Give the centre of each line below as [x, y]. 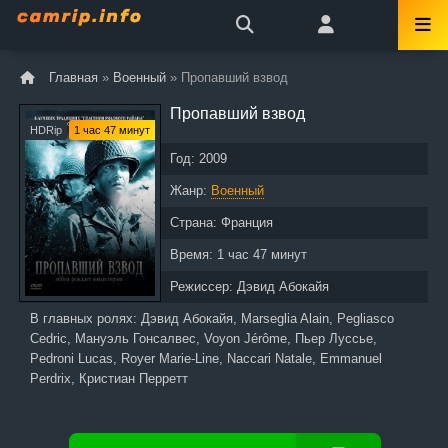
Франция [247, 222]
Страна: [195, 222]
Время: [193, 254]
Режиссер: [203, 286]
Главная [73, 77]
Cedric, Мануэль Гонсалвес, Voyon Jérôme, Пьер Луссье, [203, 338]
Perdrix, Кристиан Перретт [109, 378]
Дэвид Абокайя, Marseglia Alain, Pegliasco [267, 318]
